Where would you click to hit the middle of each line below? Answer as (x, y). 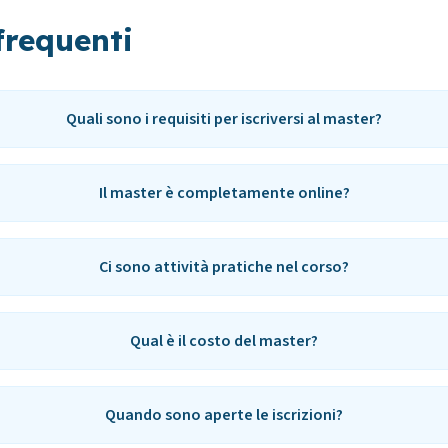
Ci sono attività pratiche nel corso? (224, 267)
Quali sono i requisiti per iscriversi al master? (224, 119)
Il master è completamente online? (224, 193)
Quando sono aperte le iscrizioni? (224, 415)
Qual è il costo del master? (224, 341)
